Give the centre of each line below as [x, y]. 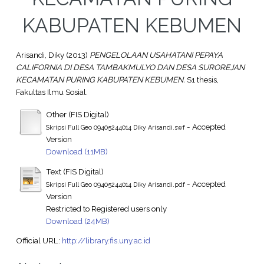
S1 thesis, [202, 80]
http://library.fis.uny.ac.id [106, 240]
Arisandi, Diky [40, 55]
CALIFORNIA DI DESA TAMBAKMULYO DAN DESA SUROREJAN [130, 67]
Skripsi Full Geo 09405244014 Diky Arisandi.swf [115, 127]
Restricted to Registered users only [106, 208]
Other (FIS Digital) [77, 114]
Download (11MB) [77, 151]
